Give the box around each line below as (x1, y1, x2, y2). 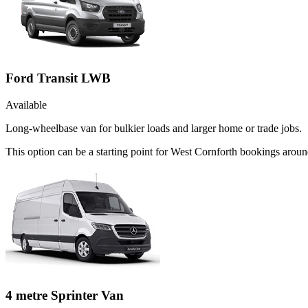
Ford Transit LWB (5, 71, 111, 86)
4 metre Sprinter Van (5, 287, 124, 302)
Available (5, 98, 47, 111)
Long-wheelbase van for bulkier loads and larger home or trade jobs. (5, 122, 302, 134)
